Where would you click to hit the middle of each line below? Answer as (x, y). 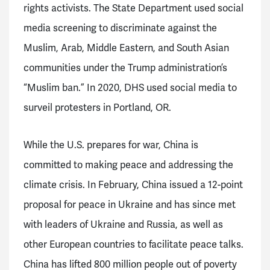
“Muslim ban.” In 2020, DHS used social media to (130, 88)
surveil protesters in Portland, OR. (99, 108)
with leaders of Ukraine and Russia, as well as (123, 224)
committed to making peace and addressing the (128, 165)
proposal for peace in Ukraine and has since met (130, 205)
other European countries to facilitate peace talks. (133, 244)
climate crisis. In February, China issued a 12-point (133, 185)
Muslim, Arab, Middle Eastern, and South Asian (126, 48)
